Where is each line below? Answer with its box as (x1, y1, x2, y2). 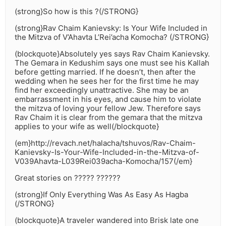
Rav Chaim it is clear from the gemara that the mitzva (15, 112, 202, 123)
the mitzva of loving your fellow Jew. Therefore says (15, 103, 201, 114)
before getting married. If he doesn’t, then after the (15, 67, 196, 77)
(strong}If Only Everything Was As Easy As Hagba (15, 190, 188, 200)
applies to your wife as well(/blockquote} (15, 122, 159, 132)
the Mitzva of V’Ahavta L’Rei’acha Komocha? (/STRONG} (15, 32, 209, 42)
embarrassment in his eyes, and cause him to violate (15, 94, 201, 104)
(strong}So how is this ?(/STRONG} (15, 7, 138, 17)
